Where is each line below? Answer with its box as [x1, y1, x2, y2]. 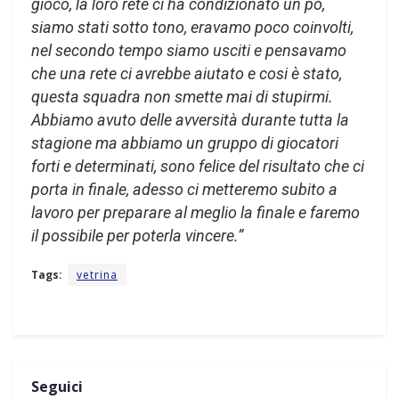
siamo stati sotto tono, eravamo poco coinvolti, [31, 18, 354, 37]
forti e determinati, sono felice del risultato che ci [31, 157, 364, 176]
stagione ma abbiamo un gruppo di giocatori [31, 134, 338, 153]
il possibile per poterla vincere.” [31, 226, 243, 246]
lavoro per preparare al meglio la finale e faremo [31, 203, 360, 223]
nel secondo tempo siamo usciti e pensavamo [31, 41, 346, 61]
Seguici [31, 377, 83, 397]
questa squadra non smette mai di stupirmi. [31, 87, 333, 107]
